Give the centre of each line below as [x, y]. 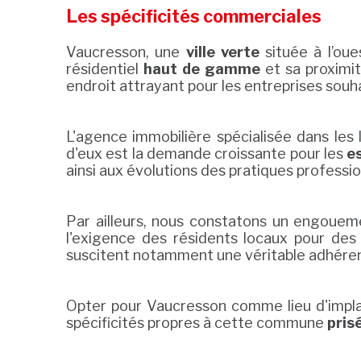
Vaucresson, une [126, 52]
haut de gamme [202, 69]
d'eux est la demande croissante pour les [207, 154]
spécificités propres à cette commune [197, 323]
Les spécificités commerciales [194, 17]
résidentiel [105, 69]
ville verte [222, 52]
